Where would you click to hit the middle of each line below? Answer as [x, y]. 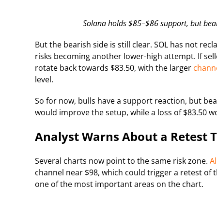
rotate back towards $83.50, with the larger [114, 68]
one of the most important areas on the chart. [119, 184]
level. [44, 79]
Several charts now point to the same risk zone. [122, 161]
